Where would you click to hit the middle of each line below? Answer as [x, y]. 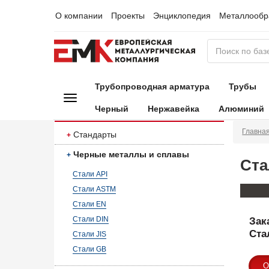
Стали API [90, 174]
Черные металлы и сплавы [131, 154]
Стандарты [95, 134]
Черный [111, 109]
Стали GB [89, 249]
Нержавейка [173, 109]
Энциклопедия [182, 16]
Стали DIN [91, 219]
